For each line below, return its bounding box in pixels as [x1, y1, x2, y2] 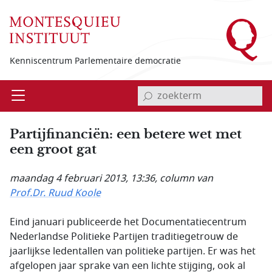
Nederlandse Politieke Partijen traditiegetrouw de [10, 229, 238, 244]
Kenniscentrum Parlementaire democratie [10, 54, 181, 67]
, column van [155, 171, 213, 186]
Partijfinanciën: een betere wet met [10, 126, 242, 142]
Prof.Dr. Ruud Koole [10, 186, 101, 200]
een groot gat [10, 141, 97, 157]
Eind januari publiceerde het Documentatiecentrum [10, 215, 246, 229]
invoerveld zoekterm [135, 80, 229, 94]
